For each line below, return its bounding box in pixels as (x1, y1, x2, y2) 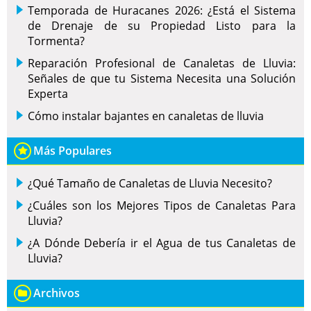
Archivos (33, 285, 80, 301)
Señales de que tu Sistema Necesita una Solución (28, 71, 296, 87)
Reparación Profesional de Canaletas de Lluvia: (28, 56, 296, 72)
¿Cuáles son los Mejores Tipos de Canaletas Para (28, 198, 296, 214)
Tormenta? (28, 33, 85, 49)
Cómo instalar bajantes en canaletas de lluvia (28, 108, 264, 124)
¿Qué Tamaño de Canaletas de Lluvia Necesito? (28, 176, 272, 192)
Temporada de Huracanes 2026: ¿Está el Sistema (28, 3, 296, 19)
